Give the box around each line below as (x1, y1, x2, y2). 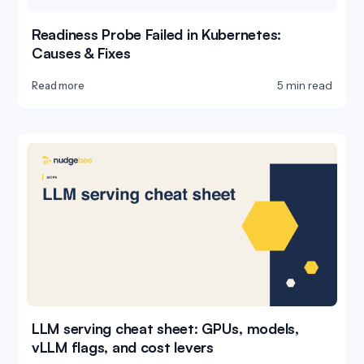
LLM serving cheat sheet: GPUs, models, (32, 318, 299, 337)
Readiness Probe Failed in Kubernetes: (32, 25, 282, 44)
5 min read (277, 79, 332, 93)
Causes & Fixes (32, 44, 131, 63)
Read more (32, 80, 84, 93)
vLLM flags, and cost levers (32, 337, 214, 356)
